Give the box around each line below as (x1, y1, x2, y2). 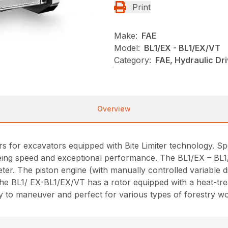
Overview (97, 104, 131, 113)
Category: (114, 55, 151, 66)
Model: (114, 43, 140, 53)
